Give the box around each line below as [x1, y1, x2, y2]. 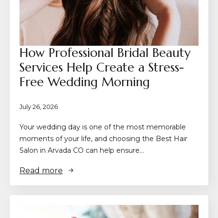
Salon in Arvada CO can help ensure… [19, 145, 144, 155]
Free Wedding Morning [19, 74, 150, 90]
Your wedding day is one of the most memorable [19, 122, 186, 131]
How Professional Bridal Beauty [19, 45, 190, 60]
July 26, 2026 [19, 102, 58, 110]
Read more [19, 165, 63, 175]
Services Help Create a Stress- [19, 59, 184, 75]
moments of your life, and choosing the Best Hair [19, 134, 187, 143]
